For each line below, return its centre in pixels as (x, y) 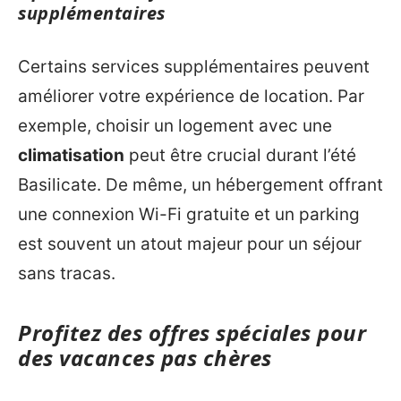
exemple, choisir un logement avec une (175, 125)
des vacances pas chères (145, 357)
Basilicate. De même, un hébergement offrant (200, 184)
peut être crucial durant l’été (240, 155)
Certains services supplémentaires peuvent (194, 66)
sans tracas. (67, 273)
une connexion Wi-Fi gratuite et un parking (189, 214)
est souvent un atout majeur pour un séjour (190, 243)
